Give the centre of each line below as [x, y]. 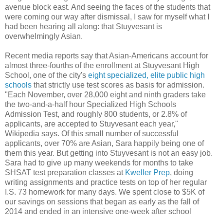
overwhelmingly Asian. [44, 36]
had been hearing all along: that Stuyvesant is [83, 27]
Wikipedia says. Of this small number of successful [92, 134]
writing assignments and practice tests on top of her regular [106, 182]
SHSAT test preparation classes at [65, 173]
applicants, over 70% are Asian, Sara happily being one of [104, 144]
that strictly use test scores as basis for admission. [118, 85]
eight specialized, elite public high [146, 75]
